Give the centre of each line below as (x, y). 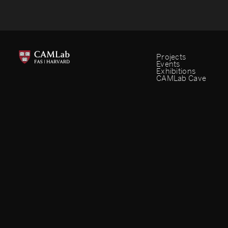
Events (168, 64)
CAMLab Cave (181, 78)
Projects (171, 57)
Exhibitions (176, 71)
